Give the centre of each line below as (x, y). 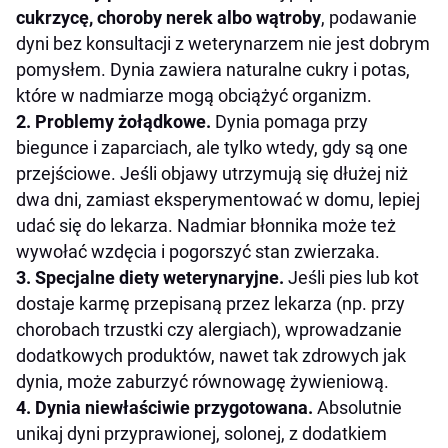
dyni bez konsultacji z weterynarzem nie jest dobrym (223, 44)
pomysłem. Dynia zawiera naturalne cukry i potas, (213, 70)
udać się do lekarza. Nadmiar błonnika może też (206, 226)
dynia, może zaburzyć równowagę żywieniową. (202, 382)
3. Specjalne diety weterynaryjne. (150, 278)
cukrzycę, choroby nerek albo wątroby (168, 18)
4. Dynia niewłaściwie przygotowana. (164, 408)
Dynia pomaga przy (289, 122)
